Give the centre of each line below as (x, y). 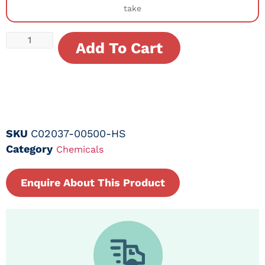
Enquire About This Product (93, 182)
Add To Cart (119, 48)
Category (29, 148)
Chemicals (80, 149)
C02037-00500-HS (78, 133)
